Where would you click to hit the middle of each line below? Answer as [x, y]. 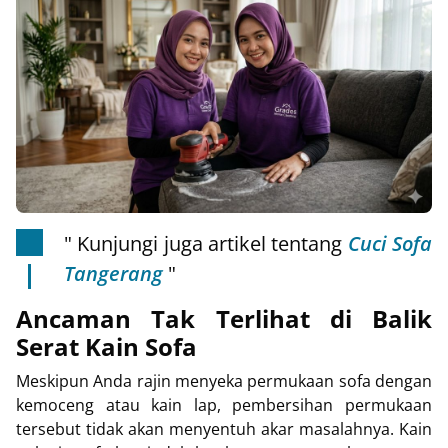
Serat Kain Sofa [106, 347]
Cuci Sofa [390, 244]
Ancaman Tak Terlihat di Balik [224, 319]
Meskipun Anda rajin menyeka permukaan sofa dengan [224, 381]
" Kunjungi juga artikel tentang [206, 244]
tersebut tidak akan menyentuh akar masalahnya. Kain [224, 429]
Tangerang [113, 274]
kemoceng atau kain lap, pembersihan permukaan [224, 405]
